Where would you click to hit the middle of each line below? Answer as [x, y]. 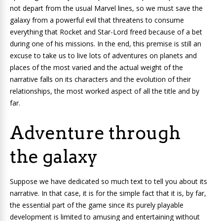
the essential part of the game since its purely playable [97, 205]
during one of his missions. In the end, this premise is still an [106, 44]
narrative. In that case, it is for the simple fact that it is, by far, [108, 193]
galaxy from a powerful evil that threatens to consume [97, 20]
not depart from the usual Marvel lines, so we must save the [106, 8]
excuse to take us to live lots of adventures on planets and [103, 56]
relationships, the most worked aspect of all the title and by [105, 91]
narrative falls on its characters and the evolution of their [100, 79]
